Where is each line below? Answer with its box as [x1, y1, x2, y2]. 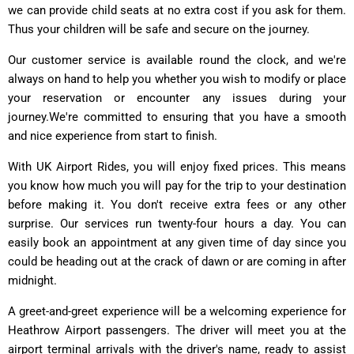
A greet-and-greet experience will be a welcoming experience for [8, 303, 346, 318]
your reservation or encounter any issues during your [8, 90, 346, 105]
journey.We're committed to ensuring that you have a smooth [8, 109, 346, 124]
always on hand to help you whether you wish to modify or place [8, 71, 346, 86]
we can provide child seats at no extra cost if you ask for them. [8, 2, 346, 17]
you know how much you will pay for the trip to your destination [8, 178, 346, 193]
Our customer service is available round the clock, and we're [8, 52, 346, 67]
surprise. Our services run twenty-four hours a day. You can [8, 216, 346, 231]
